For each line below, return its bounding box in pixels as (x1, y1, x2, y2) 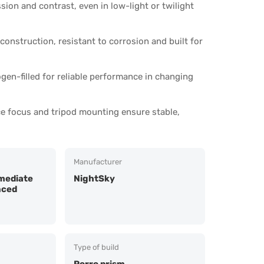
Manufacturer (74, 157, 122, 166)
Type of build (74, 242, 119, 252)
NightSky (74, 173, 115, 184)
